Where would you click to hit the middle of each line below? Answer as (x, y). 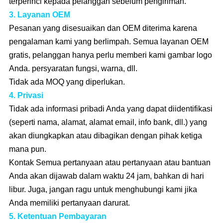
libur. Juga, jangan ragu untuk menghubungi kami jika (103, 189)
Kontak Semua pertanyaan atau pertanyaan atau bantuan (110, 162)
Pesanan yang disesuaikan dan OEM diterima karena (103, 28)
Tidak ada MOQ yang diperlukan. (67, 82)
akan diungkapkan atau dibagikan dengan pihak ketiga (105, 135)
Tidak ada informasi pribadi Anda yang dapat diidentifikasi (111, 109)
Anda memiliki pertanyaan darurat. (69, 203)
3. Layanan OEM (39, 14)
